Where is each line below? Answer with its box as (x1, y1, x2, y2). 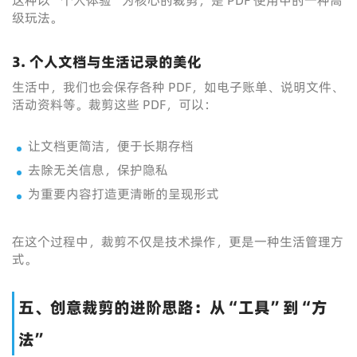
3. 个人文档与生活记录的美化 (12, 52, 202, 72)
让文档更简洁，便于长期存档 (28, 137, 194, 155)
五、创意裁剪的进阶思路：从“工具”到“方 (18, 296, 328, 319)
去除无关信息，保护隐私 (28, 161, 168, 178)
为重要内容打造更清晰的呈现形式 (28, 185, 219, 202)
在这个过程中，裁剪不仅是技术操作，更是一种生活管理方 (12, 233, 343, 250)
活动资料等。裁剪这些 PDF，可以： (12, 96, 217, 113)
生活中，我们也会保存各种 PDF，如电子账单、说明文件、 (12, 78, 344, 96)
